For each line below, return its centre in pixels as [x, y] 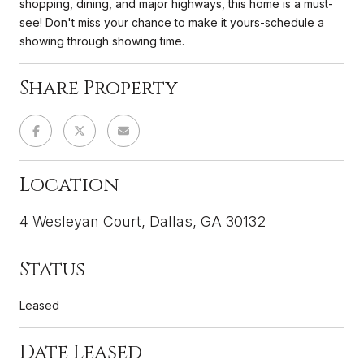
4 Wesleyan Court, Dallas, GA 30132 [143, 221]
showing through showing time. [102, 41]
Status [52, 269]
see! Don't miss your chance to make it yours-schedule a [172, 22]
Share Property [99, 88]
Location [69, 185]
